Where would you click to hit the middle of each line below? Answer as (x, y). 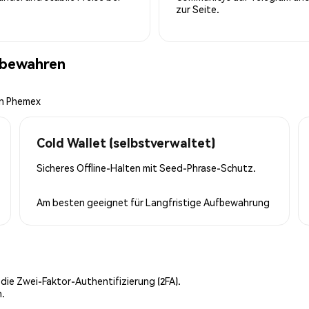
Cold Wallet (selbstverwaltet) (126, 142)
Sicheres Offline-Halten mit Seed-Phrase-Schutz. (146, 167)
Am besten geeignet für (91, 202)
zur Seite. (198, 9)
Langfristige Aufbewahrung (208, 202)
